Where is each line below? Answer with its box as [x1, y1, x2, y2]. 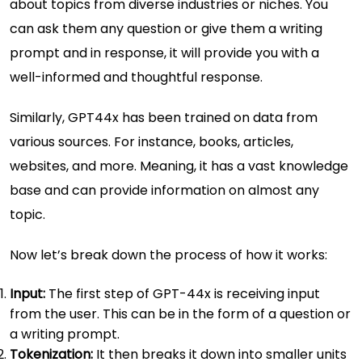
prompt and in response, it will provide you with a [10, 43, 319, 62]
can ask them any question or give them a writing [10, 19, 322, 38]
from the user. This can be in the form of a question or [10, 304, 351, 323]
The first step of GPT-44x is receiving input [45, 284, 320, 303]
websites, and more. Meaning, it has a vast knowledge [10, 156, 348, 175]
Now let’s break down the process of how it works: [10, 245, 327, 264]
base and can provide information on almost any [10, 180, 319, 200]
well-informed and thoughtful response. [10, 67, 263, 86]
